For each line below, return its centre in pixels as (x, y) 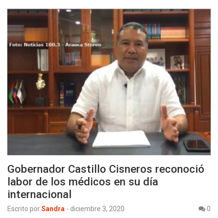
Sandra (53, 209)
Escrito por (24, 209)
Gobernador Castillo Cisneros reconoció (106, 169)
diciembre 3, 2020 (97, 209)
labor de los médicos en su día (83, 181)
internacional (39, 194)
